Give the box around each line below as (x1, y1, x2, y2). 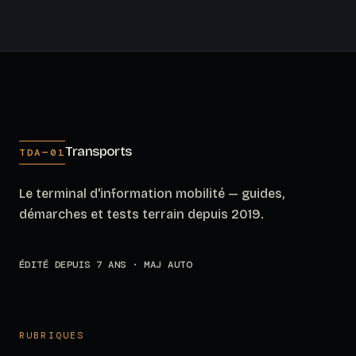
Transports (65, 143, 132, 161)
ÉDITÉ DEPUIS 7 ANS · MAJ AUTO (19, 258, 192, 272)
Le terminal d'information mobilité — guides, (19, 186, 284, 202)
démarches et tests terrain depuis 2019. (19, 207, 264, 222)
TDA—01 (19, 146, 66, 160)
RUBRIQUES (19, 329, 85, 342)
